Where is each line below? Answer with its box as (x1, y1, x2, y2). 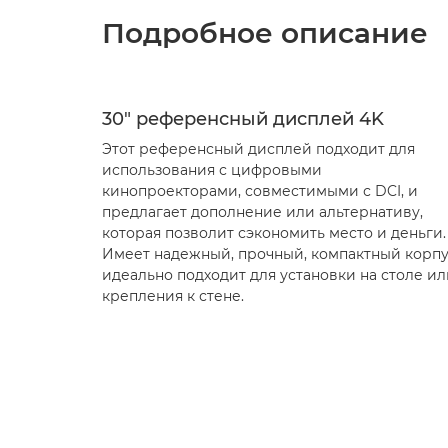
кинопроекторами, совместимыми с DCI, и (102, 182, 418, 200)
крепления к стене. (102, 287, 244, 305)
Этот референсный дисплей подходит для (102, 140, 415, 158)
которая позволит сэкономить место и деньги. (102, 224, 446, 242)
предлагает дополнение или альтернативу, (102, 203, 423, 221)
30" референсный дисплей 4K (102, 108, 384, 130)
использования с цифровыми (102, 161, 322, 179)
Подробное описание (102, 16, 428, 50)
